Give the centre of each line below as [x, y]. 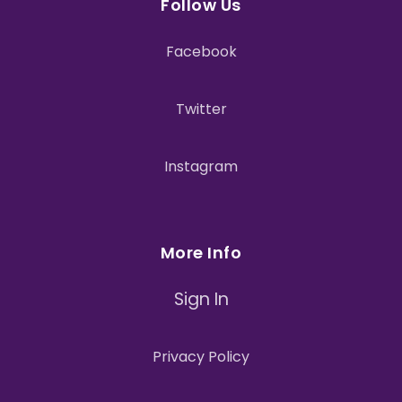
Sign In [201, 299]
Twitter [201, 109]
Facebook [201, 52]
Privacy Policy [201, 357]
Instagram [201, 166]
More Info [201, 253]
